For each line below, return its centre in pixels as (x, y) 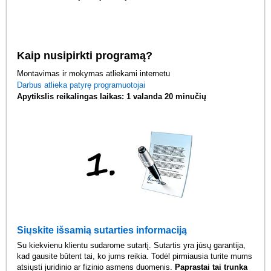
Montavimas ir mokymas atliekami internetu (94, 73)
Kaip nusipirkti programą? (85, 55)
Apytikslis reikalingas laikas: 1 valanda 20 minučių (112, 96)
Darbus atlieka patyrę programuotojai (81, 85)
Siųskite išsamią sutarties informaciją (102, 230)
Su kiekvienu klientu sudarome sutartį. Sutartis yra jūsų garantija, (132, 246)
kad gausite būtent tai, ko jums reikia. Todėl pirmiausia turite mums (135, 256)
